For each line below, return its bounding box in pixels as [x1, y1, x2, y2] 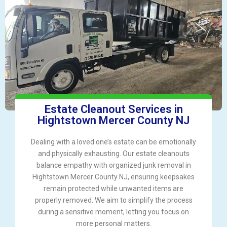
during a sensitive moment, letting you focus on [38, 207, 189, 216]
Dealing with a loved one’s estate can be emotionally [31, 137, 196, 146]
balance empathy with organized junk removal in [36, 161, 191, 169]
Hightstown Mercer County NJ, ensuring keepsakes [32, 172, 195, 181]
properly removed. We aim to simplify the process [34, 196, 193, 204]
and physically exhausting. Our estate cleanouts [37, 149, 190, 158]
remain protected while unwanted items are [44, 184, 183, 193]
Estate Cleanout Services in [44, 102, 183, 116]
